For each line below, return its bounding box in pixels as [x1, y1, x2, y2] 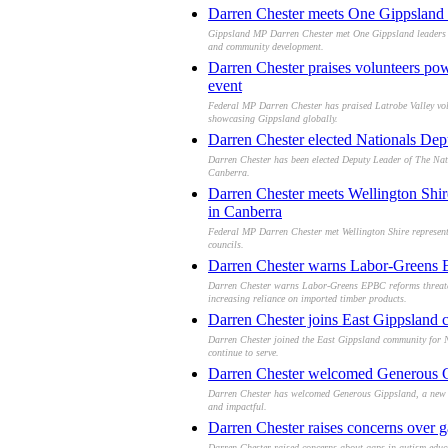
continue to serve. [208, 346, 279, 364]
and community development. [208, 40, 324, 58]
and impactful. [208, 400, 267, 418]
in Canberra [208, 202, 282, 220]
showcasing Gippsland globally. [208, 112, 338, 130]
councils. [208, 238, 244, 256]
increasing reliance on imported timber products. [208, 292, 407, 310]
